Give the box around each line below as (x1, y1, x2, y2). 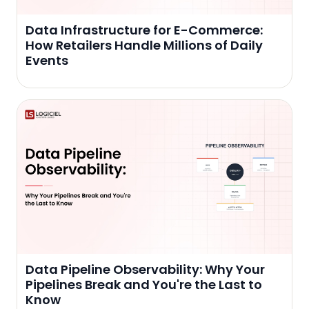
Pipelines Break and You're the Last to (26, 276, 262, 294)
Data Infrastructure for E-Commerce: (26, 21, 263, 39)
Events (26, 51, 68, 69)
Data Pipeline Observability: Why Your (26, 261, 265, 279)
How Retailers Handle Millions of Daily (26, 36, 263, 54)
